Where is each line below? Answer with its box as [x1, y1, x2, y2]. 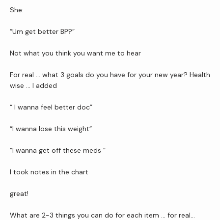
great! [10, 189, 28, 198]
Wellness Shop [29, 124, 96, 135]
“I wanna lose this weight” [10, 124, 92, 133]
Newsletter [29, 7, 80, 19]
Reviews [29, 46, 66, 57]
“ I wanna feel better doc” [10, 103, 92, 111]
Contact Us [29, 85, 81, 96]
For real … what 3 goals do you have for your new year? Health [10, 70, 210, 79]
